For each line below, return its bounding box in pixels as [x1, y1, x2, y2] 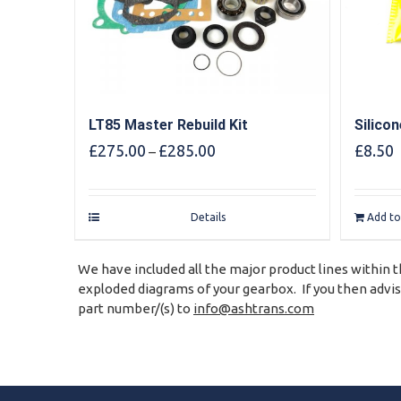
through [214, 199, 264, 215]
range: [214, 159, 253, 175]
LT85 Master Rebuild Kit [88, 116, 248, 134]
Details [191, 211, 226, 224]
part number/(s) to [78, 300, 193, 316]
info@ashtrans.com [193, 300, 314, 316]
